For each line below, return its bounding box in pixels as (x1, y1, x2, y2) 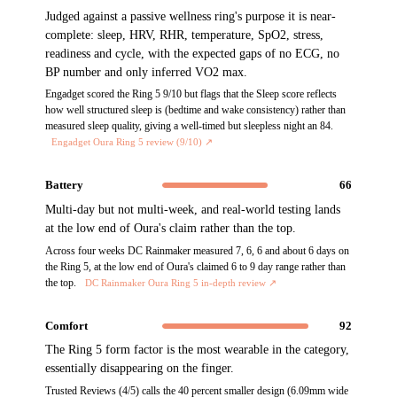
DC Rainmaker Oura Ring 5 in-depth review (84, 276, 266, 288)
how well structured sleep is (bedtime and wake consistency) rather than (45, 104, 346, 117)
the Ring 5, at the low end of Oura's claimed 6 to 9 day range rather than (45, 260, 346, 273)
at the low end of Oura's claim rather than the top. (45, 221, 297, 235)
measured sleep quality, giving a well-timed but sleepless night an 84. (45, 120, 334, 133)
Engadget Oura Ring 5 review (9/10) (51, 136, 202, 148)
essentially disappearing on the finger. (45, 362, 235, 376)
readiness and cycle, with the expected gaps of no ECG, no (45, 46, 340, 60)
